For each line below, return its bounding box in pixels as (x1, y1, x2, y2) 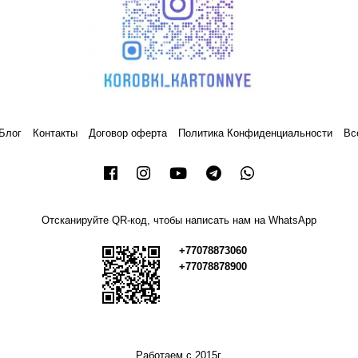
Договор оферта (89, 126, 167, 139)
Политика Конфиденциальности (178, 126, 332, 139)
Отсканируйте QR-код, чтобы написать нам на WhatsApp (42, 213, 316, 226)
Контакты (33, 126, 78, 139)
